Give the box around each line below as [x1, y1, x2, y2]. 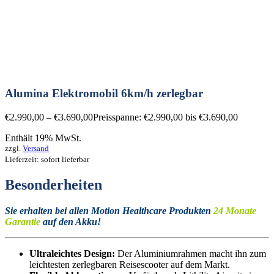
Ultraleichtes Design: [29, 248, 115, 259]
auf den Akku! [43, 216, 101, 227]
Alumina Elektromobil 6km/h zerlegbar [5, 87, 203, 100]
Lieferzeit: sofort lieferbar [5, 155, 89, 165]
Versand [23, 144, 49, 154]
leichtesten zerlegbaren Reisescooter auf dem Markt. [29, 259, 230, 270]
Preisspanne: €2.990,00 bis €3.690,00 [93, 112, 238, 123]
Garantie [5, 216, 43, 227]
